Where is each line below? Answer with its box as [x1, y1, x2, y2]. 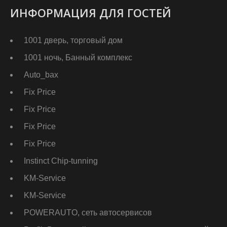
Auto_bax [24, 70, 58, 80]
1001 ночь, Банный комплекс [24, 53, 132, 62]
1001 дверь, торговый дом [24, 36, 123, 45]
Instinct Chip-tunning [24, 157, 98, 166]
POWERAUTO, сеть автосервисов [24, 208, 152, 217]
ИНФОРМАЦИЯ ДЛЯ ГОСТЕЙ [10, 5, 171, 21]
